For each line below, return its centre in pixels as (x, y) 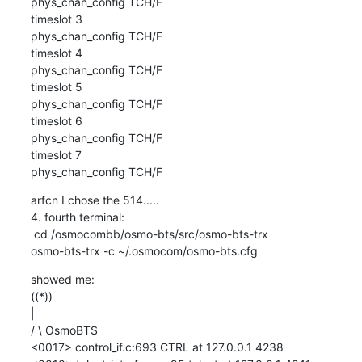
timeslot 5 (56, 86)
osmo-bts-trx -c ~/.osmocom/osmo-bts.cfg (144, 250)
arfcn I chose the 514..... (96, 200)
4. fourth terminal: (77, 217)
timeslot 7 (56, 154)
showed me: (62, 279)
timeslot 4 (56, 53)
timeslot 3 (56, 19)
